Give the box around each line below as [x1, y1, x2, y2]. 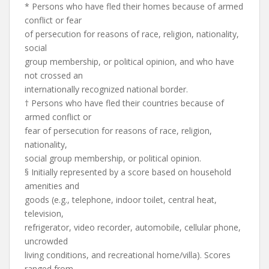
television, [25, 208, 64, 219]
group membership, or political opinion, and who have [25, 56, 234, 67]
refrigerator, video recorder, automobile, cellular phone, [25, 222, 241, 233]
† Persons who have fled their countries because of [25, 97, 224, 109]
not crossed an [25, 70, 83, 81]
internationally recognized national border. [25, 83, 188, 95]
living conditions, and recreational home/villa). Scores [25, 249, 231, 261]
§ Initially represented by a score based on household [25, 166, 231, 178]
